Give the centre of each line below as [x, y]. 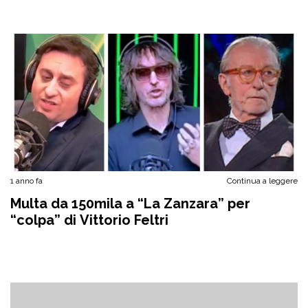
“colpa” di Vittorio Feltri [89, 220]
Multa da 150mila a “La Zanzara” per [130, 203]
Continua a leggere [262, 181]
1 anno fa [26, 181]
